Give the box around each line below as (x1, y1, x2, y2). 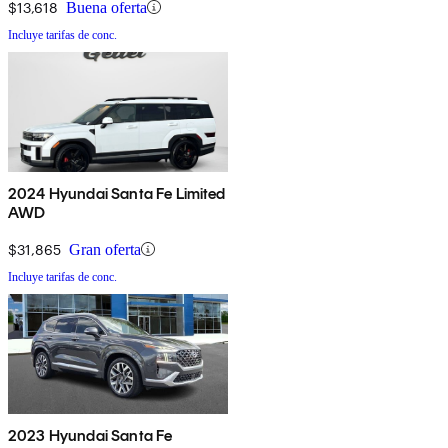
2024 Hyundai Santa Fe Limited (8, 183, 226, 203)
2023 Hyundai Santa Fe (8, 425, 173, 445)
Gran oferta (69, 240, 141, 258)
